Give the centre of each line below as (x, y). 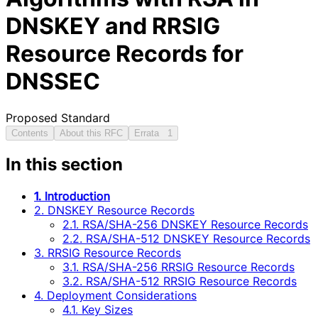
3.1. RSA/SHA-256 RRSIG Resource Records (179, 267)
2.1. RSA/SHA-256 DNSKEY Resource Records (185, 225)
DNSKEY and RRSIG (113, 26)
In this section (64, 165)
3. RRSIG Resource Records (108, 253)
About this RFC (91, 133)
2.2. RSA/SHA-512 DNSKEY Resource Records (186, 239)
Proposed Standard (58, 117)
